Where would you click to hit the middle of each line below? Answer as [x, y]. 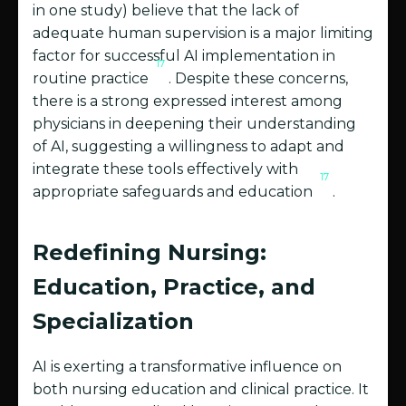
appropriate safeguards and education [174, 192]
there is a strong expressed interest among [188, 101]
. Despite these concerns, [258, 79]
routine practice [92, 79]
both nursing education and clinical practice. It [201, 390]
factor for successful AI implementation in [184, 56]
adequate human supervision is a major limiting [203, 34]
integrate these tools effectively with [165, 169]
